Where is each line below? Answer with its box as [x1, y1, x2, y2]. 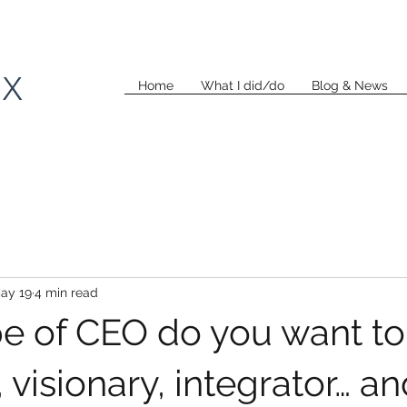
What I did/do [201, 78, 284, 93]
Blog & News [312, 78, 388, 93]
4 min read [35, 284, 98, 300]
